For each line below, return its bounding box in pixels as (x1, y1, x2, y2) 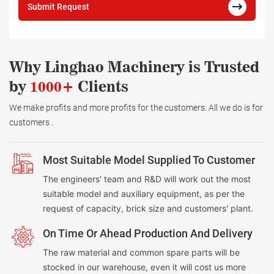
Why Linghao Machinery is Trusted (9, 57, 259, 76)
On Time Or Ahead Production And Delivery (43, 226, 253, 240)
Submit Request (28, 2, 89, 12)
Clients (74, 77, 128, 95)
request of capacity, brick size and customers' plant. (43, 202, 253, 213)
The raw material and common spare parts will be (43, 246, 240, 257)
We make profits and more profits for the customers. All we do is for (9, 102, 263, 113)
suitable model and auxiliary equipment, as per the (43, 188, 245, 199)
